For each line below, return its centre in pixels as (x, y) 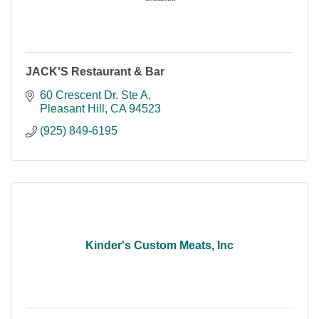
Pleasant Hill (72, 109)
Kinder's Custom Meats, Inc (159, 246)
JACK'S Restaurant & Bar (95, 72)
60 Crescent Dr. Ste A (94, 95)
